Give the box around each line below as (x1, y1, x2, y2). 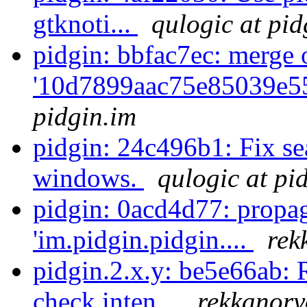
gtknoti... (33, 9, 138, 39)
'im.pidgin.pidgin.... (33, 225, 254, 255)
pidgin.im (33, 101, 136, 132)
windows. (33, 163, 144, 193)
